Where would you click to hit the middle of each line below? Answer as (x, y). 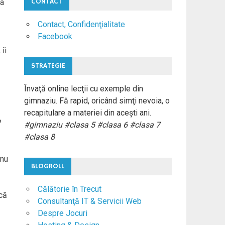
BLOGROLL (47, 166)
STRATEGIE (48, 66)
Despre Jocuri (62, 213)
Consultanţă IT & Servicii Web (89, 201)
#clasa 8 (39, 137)
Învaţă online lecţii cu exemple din (83, 88)
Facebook (55, 37)
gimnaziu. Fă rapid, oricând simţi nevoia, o (97, 100)
